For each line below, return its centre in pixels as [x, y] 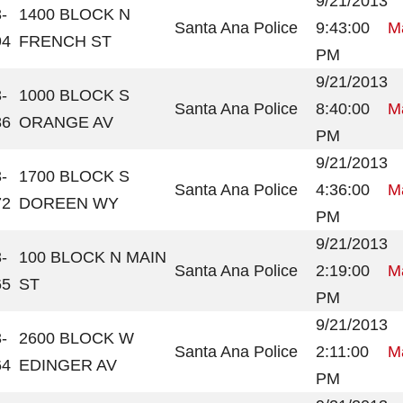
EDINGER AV [68, 365]
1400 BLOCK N [75, 14]
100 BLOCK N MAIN [93, 257]
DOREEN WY [69, 203]
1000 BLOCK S [74, 95]
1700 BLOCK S [74, 176]
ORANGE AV [66, 122]
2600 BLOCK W [76, 338]
